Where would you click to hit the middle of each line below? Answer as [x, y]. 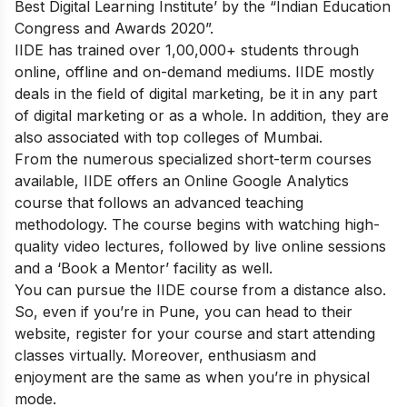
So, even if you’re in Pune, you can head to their [184, 311]
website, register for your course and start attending [195, 333]
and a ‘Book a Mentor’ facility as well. [144, 268]
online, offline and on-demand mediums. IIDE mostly [194, 71]
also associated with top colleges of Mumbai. [169, 137]
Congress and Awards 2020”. [116, 28]
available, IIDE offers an [99, 180]
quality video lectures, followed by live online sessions [200, 246]
